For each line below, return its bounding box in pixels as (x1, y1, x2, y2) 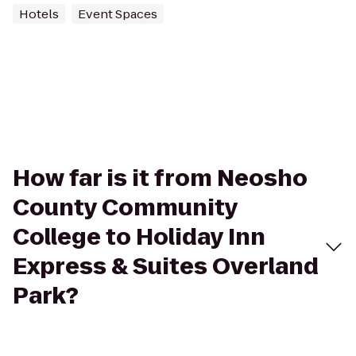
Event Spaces (78, 6, 157, 22)
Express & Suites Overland (13, 251, 319, 282)
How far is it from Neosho (13, 163, 308, 194)
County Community (13, 192, 238, 223)
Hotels (19, 6, 59, 22)
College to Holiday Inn (13, 222, 265, 253)
